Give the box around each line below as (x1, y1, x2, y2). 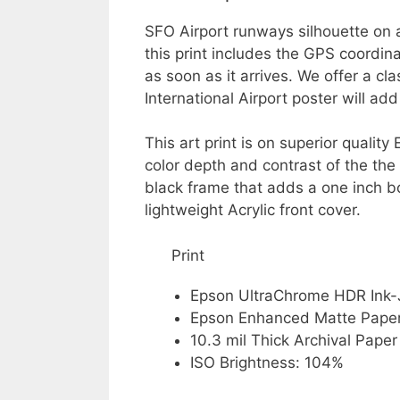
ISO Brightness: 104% (190, 353, 344, 371)
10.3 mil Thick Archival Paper (190, 330, 397, 349)
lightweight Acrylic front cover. (145, 201, 361, 219)
